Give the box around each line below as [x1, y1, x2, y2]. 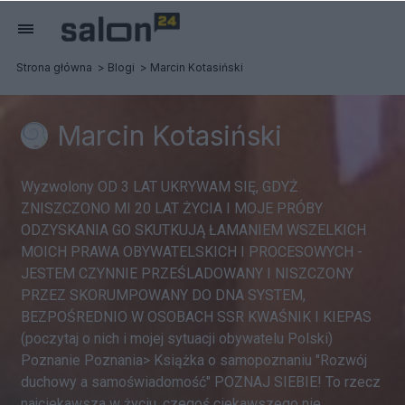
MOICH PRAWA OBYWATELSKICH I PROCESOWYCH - [21, 243, 363, 260]
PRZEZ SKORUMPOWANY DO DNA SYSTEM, [21, 287, 306, 304]
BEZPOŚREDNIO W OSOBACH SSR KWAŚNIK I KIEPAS [21, 308, 372, 325]
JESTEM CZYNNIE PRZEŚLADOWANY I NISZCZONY [21, 265, 353, 282]
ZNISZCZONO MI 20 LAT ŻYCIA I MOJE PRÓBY [21, 200, 323, 217]
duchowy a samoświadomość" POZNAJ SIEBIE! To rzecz [21, 373, 381, 391]
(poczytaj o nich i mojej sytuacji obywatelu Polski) [21, 330, 333, 347]
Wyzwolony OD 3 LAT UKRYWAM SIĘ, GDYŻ [21, 178, 298, 195]
